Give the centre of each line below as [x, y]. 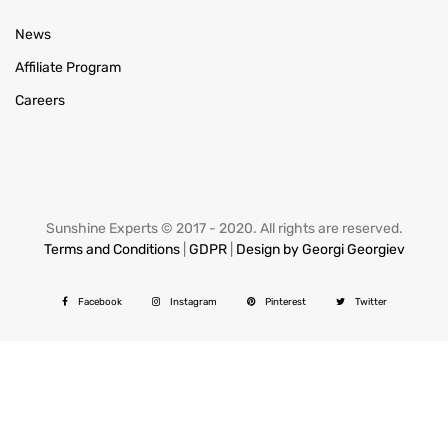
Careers [40, 101]
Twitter [370, 302]
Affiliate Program [68, 68]
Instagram [193, 302]
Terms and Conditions [111, 250]
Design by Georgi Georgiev [320, 250]
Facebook [99, 302]
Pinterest [285, 302]
